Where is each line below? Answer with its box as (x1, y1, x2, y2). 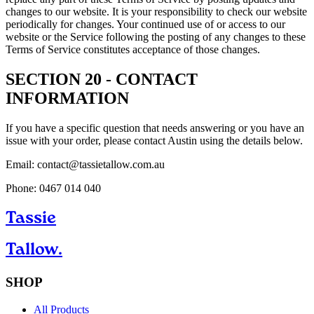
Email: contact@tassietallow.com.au (6, 158, 165, 170)
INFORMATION (6, 89, 129, 108)
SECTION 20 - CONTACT (6, 70, 198, 89)
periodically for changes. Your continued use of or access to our (6, 18, 285, 31)
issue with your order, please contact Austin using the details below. (6, 134, 303, 146)
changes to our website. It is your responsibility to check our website (6, 6, 307, 18)
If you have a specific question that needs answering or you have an (6, 121, 304, 134)
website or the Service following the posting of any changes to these (6, 31, 306, 43)
